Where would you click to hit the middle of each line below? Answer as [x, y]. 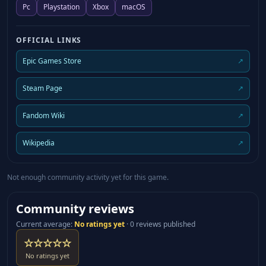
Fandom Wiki [44, 116]
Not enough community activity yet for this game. [88, 178]
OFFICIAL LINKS [49, 40]
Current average [43, 224]
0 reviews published [163, 224]
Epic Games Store [52, 61]
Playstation [61, 7]
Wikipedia [39, 143]
